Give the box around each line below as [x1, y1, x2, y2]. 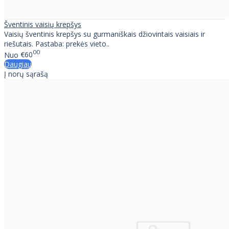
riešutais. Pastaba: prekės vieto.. [4, 38, 109, 49]
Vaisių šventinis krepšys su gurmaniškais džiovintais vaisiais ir [4, 29, 205, 39]
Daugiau [4, 59, 32, 70]
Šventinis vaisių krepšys [4, 19, 81, 29]
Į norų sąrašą [4, 69, 48, 79]
